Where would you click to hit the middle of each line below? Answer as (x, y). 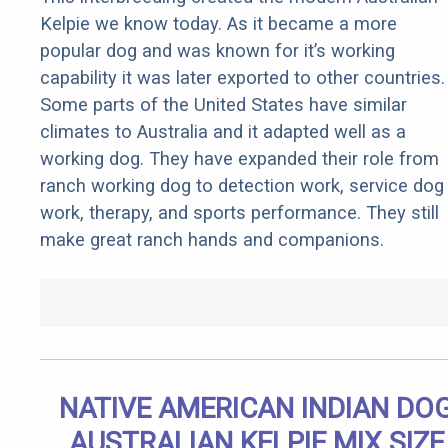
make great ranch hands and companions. (212, 240)
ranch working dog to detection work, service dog (242, 186)
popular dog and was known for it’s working (217, 51)
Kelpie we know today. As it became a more (218, 24)
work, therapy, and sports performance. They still (239, 213)
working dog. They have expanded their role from (239, 159)
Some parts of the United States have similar (223, 105)
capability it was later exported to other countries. (242, 78)
